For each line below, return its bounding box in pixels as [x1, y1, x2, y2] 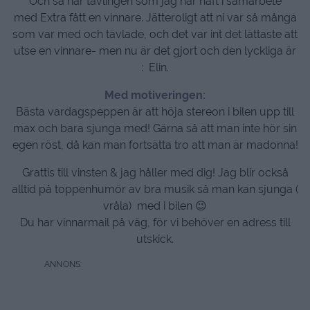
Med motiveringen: [104, 88, 206, 102]
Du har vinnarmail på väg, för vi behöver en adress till [19, 215, 291, 229]
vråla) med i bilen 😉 [103, 199, 207, 212]
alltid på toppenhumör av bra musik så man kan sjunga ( [12, 182, 298, 196]
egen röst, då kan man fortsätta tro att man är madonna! [12, 138, 298, 152]
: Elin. [141, 60, 169, 74]
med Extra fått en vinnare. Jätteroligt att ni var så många [13, 10, 297, 24]
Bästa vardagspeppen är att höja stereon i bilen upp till [16, 104, 294, 118]
